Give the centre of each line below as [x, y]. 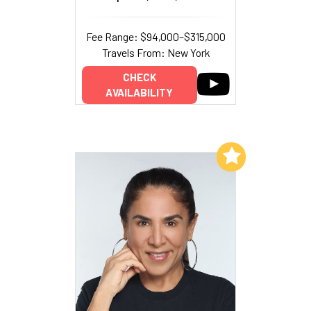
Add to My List [179, 155]
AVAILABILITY [139, 93]
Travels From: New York [155, 52]
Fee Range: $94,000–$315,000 [155, 36]
